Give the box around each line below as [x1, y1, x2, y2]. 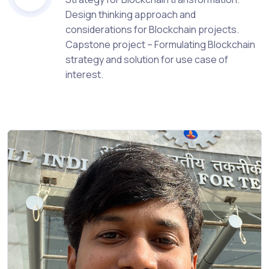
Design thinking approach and [65, 8, 196, 21]
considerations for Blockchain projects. [65, 23, 240, 36]
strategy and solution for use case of [65, 53, 229, 66]
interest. [65, 68, 104, 81]
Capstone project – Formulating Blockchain [65, 38, 256, 51]
